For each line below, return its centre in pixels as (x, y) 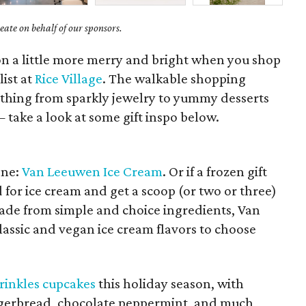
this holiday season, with (170, 283)
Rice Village (69, 79)
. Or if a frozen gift (215, 171)
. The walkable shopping (175, 79)
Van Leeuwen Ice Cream (93, 171)
